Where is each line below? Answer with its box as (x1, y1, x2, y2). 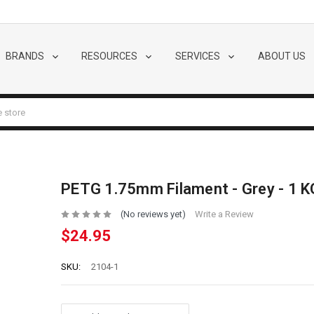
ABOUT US (257, 50, 308, 62)
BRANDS (5, 50, 46, 62)
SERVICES (175, 50, 222, 62)
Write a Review (194, 209, 254, 220)
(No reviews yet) (120, 209, 186, 220)
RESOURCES (81, 50, 140, 62)
